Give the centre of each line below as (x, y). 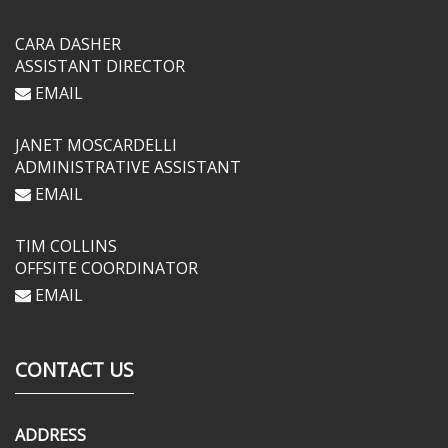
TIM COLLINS (66, 246)
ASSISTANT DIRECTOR (100, 66)
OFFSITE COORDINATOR (106, 268)
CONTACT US (74, 369)
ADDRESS (50, 435)
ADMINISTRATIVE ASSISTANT (128, 167)
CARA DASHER (68, 44)
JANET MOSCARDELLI (96, 145)
